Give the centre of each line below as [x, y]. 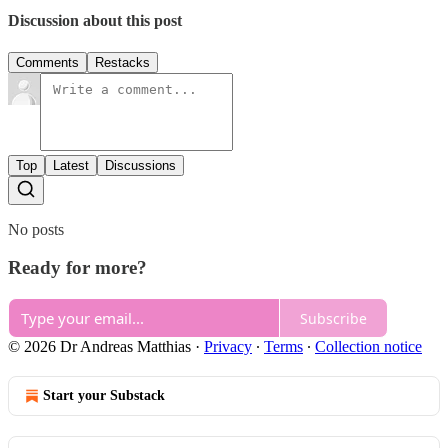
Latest [71, 165]
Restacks [122, 62]
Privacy [228, 347]
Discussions [140, 165]
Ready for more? [77, 268]
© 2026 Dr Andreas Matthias [99, 347]
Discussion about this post [95, 21]
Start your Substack [104, 396]
